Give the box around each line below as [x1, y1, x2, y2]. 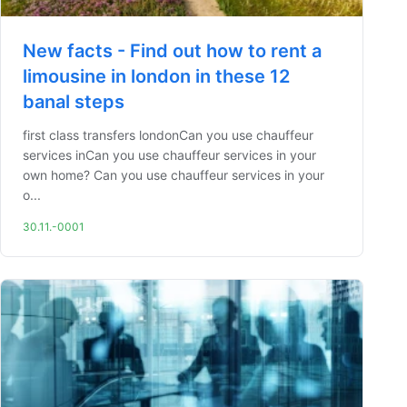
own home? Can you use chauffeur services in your [23, 167, 324, 183]
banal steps [23, 91, 124, 113]
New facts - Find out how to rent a [23, 40, 322, 62]
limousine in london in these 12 [23, 65, 290, 87]
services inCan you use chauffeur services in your [23, 147, 316, 163]
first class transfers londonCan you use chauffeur [23, 127, 313, 143]
